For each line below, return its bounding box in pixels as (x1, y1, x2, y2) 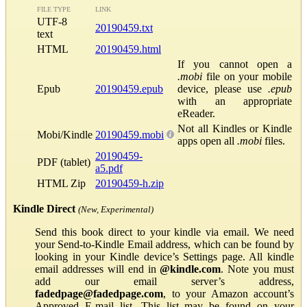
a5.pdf (95, 162, 123, 174)
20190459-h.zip (95, 177, 164, 189)
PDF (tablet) (37, 156, 90, 168)
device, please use (177, 82, 268, 95)
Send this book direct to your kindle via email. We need (35, 225, 294, 238)
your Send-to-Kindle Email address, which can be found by (35, 238, 294, 250)
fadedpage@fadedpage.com (35, 287, 163, 299)
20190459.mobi (95, 128, 164, 140)
